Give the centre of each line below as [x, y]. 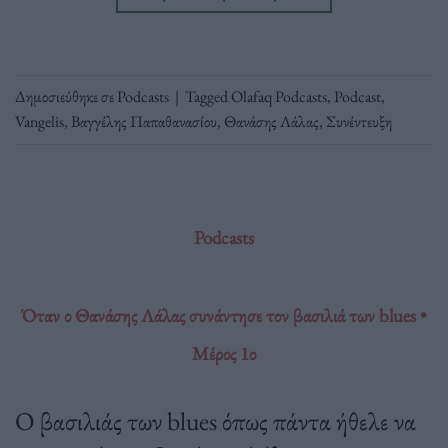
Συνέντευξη [359, 122]
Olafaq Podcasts [279, 97]
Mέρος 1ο [224, 353]
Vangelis [39, 122]
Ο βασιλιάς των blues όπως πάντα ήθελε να [215, 420]
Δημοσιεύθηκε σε [66, 97]
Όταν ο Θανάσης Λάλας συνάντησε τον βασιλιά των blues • [224, 315]
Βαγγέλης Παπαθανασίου [144, 122]
